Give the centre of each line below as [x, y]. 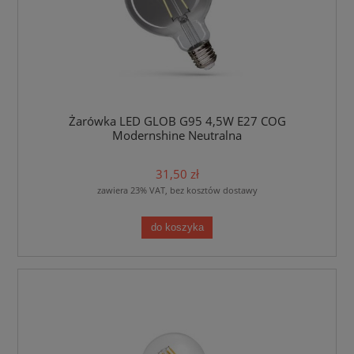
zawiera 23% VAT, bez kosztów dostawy [177, 190]
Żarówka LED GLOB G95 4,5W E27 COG [177, 122]
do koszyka [177, 227]
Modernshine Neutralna [177, 136]
